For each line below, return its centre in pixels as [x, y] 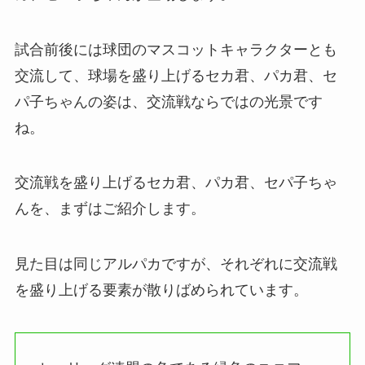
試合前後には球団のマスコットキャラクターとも [176, 49]
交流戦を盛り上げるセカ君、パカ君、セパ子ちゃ [176, 183]
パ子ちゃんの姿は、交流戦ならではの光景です [168, 101]
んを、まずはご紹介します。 [110, 209]
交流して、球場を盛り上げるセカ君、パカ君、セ [176, 75]
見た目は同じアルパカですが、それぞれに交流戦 [176, 264]
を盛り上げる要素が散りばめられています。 [161, 290]
